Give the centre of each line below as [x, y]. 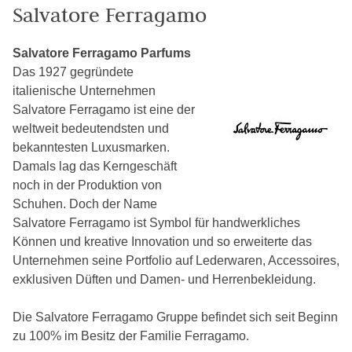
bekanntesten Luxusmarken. [91, 147]
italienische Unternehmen [84, 91]
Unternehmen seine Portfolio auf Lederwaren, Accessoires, [176, 260]
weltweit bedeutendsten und [91, 128]
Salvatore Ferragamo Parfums [102, 53]
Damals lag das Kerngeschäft [95, 166]
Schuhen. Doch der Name [85, 204]
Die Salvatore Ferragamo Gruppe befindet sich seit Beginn [175, 317]
